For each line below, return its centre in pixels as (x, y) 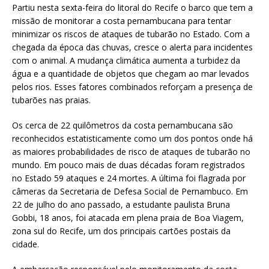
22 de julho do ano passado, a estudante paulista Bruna (121, 204)
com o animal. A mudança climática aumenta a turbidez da (126, 60)
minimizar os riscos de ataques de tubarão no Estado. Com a (131, 34)
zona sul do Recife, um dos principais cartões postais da (121, 231)
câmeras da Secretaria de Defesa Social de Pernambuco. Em (130, 191)
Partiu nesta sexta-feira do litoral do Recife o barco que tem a (132, 8)
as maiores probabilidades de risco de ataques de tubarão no (131, 152)
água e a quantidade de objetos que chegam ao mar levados (131, 74)
